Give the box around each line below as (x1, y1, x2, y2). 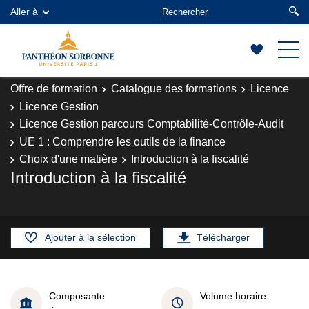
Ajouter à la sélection (45, 232, 136, 243)
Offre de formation (10, 83, 97, 94)
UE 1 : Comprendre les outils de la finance (19, 135, 226, 148)
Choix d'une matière (19, 153, 117, 165)
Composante (49, 290, 105, 301)
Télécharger (197, 232, 250, 243)
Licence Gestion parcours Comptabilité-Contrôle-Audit (19, 118, 283, 130)
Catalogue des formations (111, 83, 237, 94)
